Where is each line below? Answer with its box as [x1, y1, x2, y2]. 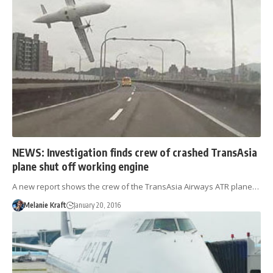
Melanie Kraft [23, 200, 66, 210]
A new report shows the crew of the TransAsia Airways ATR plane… [12, 180, 259, 192]
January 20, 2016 [73, 200, 121, 210]
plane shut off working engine [12, 159, 149, 173]
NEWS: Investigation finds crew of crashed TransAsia [12, 145, 257, 159]
